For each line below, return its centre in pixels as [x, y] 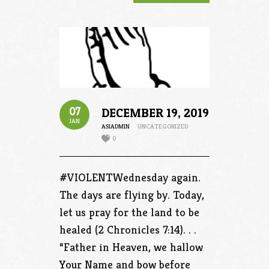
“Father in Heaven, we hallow [131, 247]
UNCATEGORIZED [163, 126]
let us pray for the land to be [129, 212]
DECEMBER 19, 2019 [155, 113]
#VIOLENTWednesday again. [130, 177]
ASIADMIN [116, 126]
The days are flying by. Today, [132, 195]
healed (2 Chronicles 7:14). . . [128, 230]
